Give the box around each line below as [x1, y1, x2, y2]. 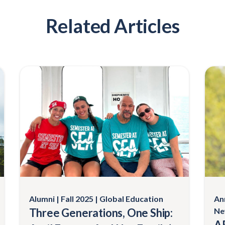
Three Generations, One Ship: [29, 205, 173, 219]
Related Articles [45, 14, 180, 37]
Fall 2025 [60, 193, 93, 203]
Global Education [99, 193, 163, 203]
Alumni [29, 193, 55, 203]
